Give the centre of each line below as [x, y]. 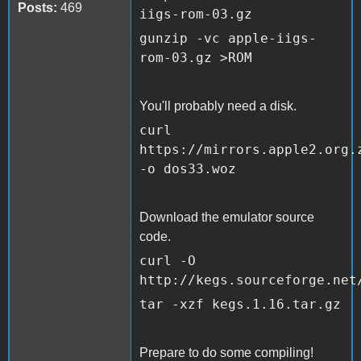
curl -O [168, 260]
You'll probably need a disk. [218, 106]
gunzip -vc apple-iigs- [228, 38]
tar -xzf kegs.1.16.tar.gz [240, 304]
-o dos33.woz [188, 168]
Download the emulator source [227, 217]
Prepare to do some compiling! [226, 352]
